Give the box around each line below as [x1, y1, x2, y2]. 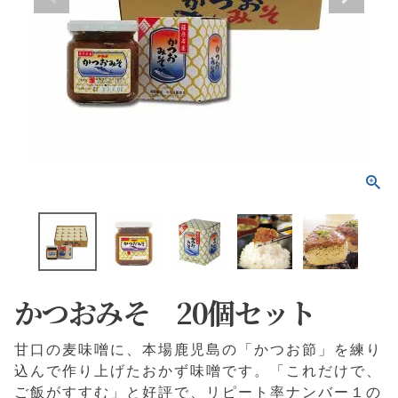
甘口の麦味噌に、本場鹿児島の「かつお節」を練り [14, 342, 382, 358]
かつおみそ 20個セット [14, 291, 315, 333]
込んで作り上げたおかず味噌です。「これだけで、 [14, 363, 382, 379]
